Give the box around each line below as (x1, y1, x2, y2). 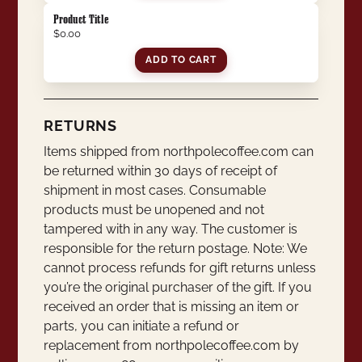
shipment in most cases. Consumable (44, 183, 267, 199)
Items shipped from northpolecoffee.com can (44, 144, 314, 160)
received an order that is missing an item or (44, 299, 300, 315)
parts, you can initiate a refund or (44, 318, 240, 335)
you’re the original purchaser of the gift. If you (44, 280, 313, 296)
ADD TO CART (145, 54, 217, 66)
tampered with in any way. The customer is (44, 221, 298, 238)
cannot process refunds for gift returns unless (44, 260, 317, 276)
